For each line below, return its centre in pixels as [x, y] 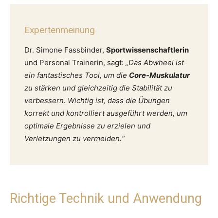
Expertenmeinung [60, 30]
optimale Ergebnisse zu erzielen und [87, 126]
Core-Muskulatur [159, 75]
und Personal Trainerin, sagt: [75, 63]
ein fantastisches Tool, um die [77, 75]
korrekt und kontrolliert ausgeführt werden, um [106, 113]
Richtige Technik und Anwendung [106, 199]
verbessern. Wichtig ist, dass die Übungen [97, 101]
